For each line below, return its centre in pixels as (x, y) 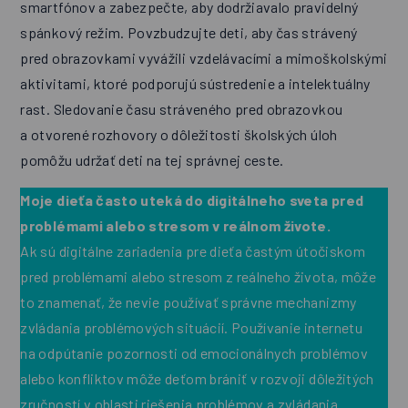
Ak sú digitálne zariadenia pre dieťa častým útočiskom (193, 251)
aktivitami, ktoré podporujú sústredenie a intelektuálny (195, 84)
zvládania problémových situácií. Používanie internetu (191, 328)
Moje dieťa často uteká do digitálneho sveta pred (192, 200)
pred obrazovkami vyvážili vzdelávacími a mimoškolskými (204, 58)
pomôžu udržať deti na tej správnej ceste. (152, 160)
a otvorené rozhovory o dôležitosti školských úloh (179, 135)
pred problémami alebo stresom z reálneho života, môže (198, 277)
